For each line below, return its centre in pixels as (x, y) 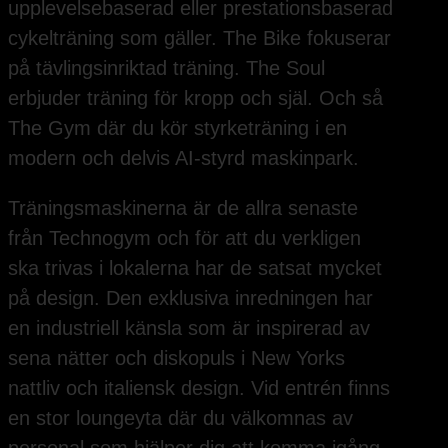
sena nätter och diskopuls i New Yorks (176, 358)
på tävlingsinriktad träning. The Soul (166, 68)
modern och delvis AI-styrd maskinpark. (183, 158)
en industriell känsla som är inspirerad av (189, 328)
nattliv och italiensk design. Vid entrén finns (199, 388)
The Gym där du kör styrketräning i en (177, 128)
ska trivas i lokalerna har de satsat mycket (195, 268)
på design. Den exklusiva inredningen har (190, 298)
